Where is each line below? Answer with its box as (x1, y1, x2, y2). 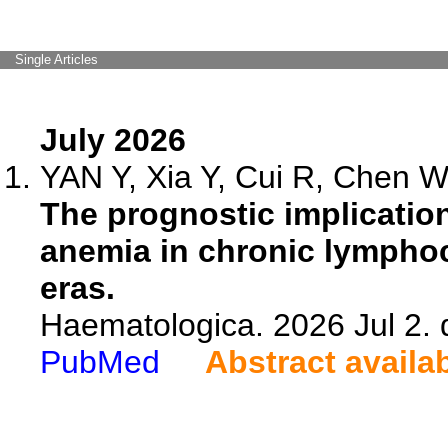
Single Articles (15, 52, 98, 67)
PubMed (40, 344, 160, 380)
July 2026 (40, 122, 186, 158)
